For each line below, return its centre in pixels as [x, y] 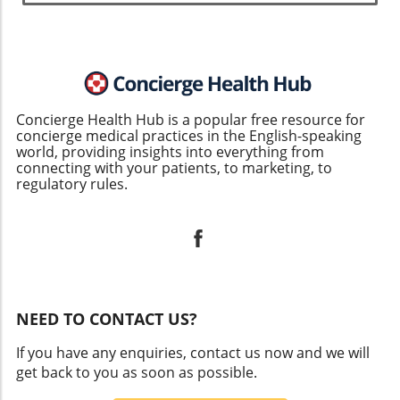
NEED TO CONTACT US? [107, 318]
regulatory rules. [72, 183]
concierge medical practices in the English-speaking [189, 135]
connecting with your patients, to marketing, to [174, 167]
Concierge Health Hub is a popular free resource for [191, 119]
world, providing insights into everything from [170, 151]
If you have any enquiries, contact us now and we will [193, 352]
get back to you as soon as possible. [137, 372]
